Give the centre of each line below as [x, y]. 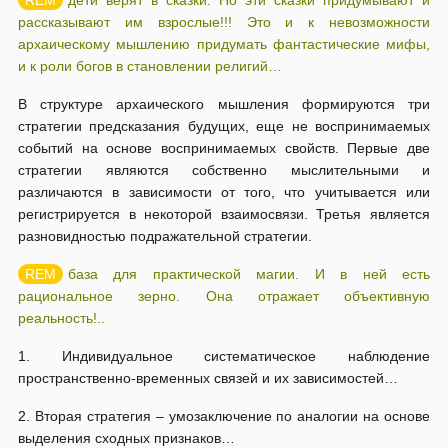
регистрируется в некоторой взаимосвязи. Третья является [224, 214]
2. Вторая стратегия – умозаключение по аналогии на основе [224, 416]
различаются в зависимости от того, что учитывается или [224, 192]
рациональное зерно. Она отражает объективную [224, 296]
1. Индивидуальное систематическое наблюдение [224, 356]
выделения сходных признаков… [126, 438]
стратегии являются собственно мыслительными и [224, 170]
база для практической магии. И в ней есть [249, 274]
